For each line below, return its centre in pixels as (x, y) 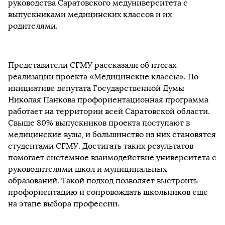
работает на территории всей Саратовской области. (109, 111)
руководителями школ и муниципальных (87, 169)
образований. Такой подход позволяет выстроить (103, 181)
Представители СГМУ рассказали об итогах (92, 65)
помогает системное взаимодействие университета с (112, 157)
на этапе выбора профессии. (64, 204)
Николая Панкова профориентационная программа (108, 100)
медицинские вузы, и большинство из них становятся (112, 134)
